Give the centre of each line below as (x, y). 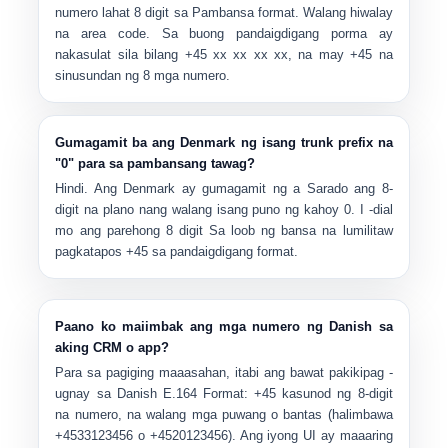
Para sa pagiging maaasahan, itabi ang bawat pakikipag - (224, 372)
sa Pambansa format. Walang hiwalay (281, 12)
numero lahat (95, 12)
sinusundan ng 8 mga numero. (143, 75)
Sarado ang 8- (349, 188)
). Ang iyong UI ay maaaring (310, 435)
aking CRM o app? (112, 347)
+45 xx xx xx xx (236, 54)
